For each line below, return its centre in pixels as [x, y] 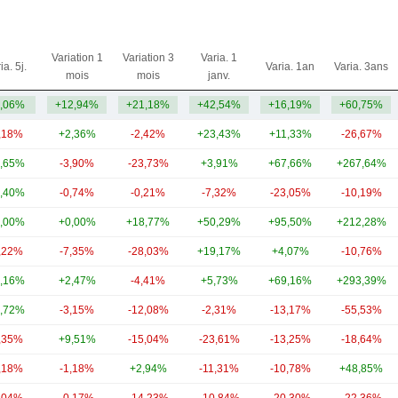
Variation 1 [77, 58]
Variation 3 [148, 58]
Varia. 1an [290, 67]
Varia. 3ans [361, 67]
